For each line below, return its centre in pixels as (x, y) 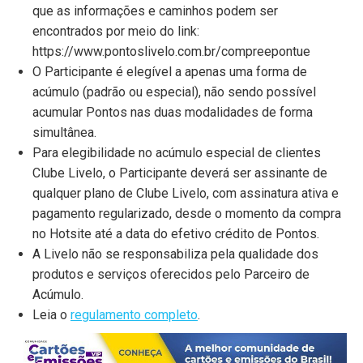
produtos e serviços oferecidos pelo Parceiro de (171, 274)
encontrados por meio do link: (116, 31)
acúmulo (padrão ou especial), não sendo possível (174, 92)
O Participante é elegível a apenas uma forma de (170, 72)
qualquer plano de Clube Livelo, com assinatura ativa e (186, 193)
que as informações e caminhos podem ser (155, 11)
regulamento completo (134, 315)
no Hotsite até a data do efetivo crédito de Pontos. (176, 234)
